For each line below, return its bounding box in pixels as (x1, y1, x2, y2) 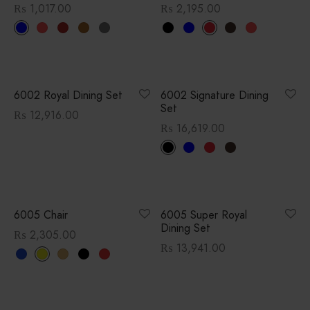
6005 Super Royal (160, 207, 247, 224)
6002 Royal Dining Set (14, 87, 122, 104)
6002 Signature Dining (160, 87, 268, 104)
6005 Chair (14, 207, 68, 224)
